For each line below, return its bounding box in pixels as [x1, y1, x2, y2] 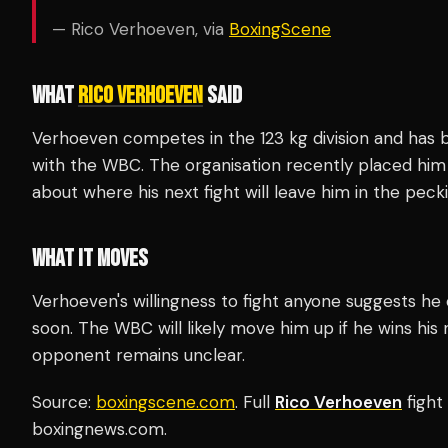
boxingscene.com [96, 391, 235, 413]
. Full [235, 391, 275, 413]
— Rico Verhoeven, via [52, 18, 229, 40]
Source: [32, 391, 96, 413]
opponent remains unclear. [32, 344, 245, 366]
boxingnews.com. [32, 418, 167, 440]
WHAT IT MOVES [32, 244, 148, 273]
